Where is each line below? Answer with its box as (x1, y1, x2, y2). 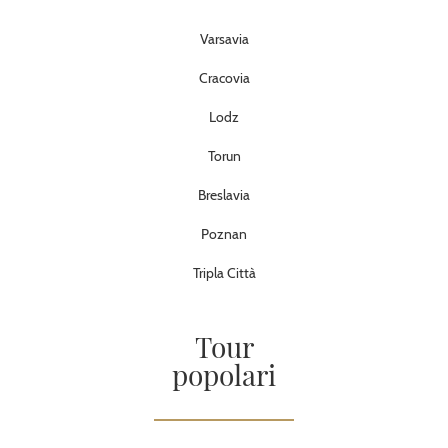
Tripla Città (192, 263, 256, 282)
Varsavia (199, 29, 249, 48)
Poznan (201, 224, 247, 243)
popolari (172, 355, 276, 393)
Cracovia (198, 68, 250, 87)
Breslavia (198, 185, 250, 204)
